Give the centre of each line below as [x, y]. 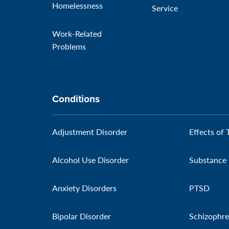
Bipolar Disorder [82, 216]
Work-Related [77, 33]
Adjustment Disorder [90, 132]
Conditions [76, 99]
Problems [69, 46]
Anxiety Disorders [84, 188]
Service [165, 8]
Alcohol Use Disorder [90, 160]
